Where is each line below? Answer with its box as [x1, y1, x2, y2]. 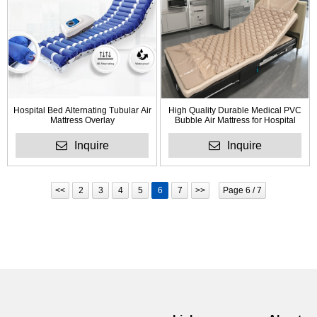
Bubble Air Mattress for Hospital [174, 115, 296, 126]
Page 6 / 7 [223, 185, 262, 195]
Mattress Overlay [50, 115, 115, 126]
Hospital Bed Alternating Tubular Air [13, 105, 151, 116]
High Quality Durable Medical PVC [168, 105, 301, 116]
